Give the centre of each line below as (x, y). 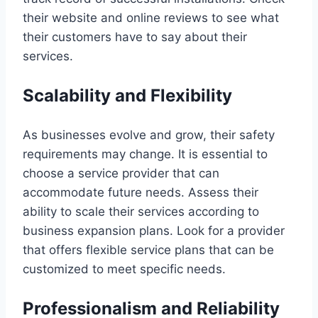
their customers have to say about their (135, 37)
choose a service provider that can (121, 173)
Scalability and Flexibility (127, 95)
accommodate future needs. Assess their (141, 192)
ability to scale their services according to (141, 211)
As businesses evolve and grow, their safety (149, 135)
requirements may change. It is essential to (145, 154)
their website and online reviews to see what (151, 17)
